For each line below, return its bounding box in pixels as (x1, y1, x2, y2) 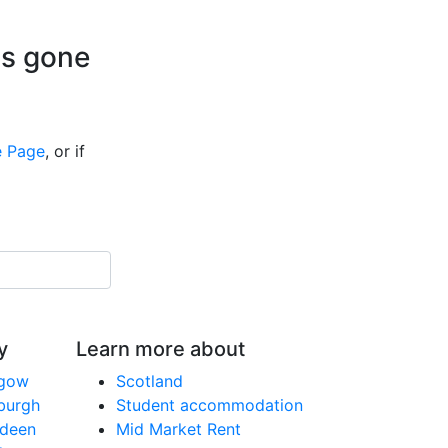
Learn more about (76, 337, 245, 361)
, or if (45, 141, 85, 161)
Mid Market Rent (116, 419, 241, 439)
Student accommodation (116, 395, 303, 415)
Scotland (116, 371, 183, 391)
